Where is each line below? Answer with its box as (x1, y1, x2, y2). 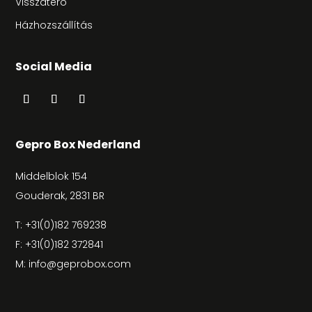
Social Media (15, 58, 93, 75)
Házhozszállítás (15, 17, 93, 32)
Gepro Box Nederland (15, 136, 141, 153)
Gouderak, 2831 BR (15, 188, 105, 203)
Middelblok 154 (15, 169, 88, 183)
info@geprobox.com (29, 256, 132, 271)
